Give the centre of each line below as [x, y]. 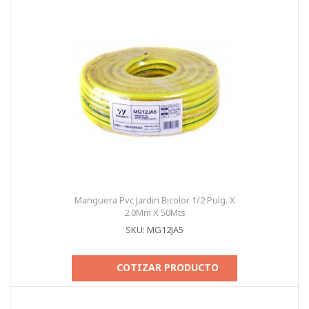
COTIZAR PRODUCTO [168, 267]
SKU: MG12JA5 [154, 230]
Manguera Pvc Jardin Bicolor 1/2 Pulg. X [154, 200]
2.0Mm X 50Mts [154, 212]
